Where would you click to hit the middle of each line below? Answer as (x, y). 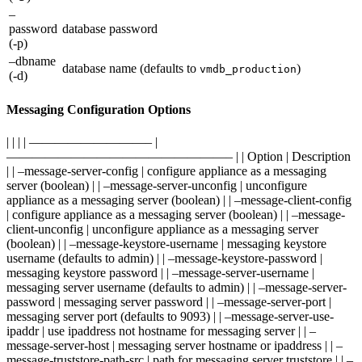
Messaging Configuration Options (99, 110)
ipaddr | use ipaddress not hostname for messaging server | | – (161, 330)
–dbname (32, 61)
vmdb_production (248, 69)
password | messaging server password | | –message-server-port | (169, 301)
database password (110, 29)
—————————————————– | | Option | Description (179, 156)
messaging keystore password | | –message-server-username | (160, 272)
